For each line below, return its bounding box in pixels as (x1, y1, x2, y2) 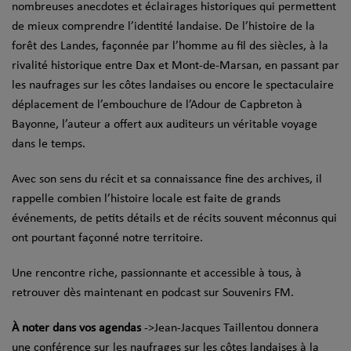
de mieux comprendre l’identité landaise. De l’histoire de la (12, 20, 315, 33)
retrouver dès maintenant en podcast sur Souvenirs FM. (12, 286, 294, 299)
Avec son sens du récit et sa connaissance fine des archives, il (12, 172, 322, 186)
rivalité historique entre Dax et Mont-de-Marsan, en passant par (12, 59, 339, 72)
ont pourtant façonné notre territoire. (12, 231, 203, 244)
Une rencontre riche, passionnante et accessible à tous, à (12, 266, 302, 280)
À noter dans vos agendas (12, 321, 141, 335)
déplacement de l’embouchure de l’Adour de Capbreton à (12, 98, 302, 111)
